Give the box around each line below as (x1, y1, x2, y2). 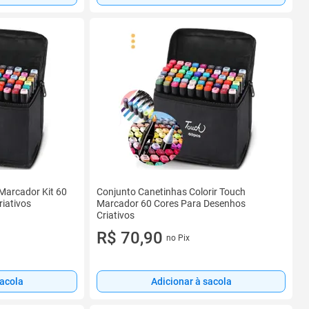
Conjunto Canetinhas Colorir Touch (97, 186, 246, 197)
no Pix (166, 233, 190, 243)
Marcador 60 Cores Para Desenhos (97, 197, 246, 209)
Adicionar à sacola (150, 276, 232, 288)
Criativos (97, 209, 134, 221)
